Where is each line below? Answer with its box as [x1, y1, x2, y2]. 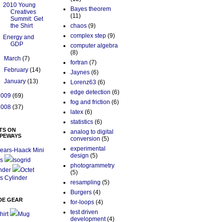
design [70, 152, 89, 160]
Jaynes [70, 69, 90, 76]
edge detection [70, 89, 111, 96]
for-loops [70, 199, 94, 206]
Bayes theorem [70, 5, 111, 13]
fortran [70, 59, 88, 66]
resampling [70, 179, 101, 186]
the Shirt [10, 22, 33, 30]
